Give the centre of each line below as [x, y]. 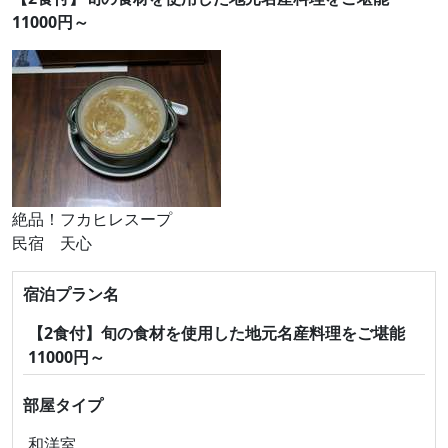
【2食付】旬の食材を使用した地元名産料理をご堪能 [216, 333]
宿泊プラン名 [71, 294]
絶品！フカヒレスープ [92, 219]
